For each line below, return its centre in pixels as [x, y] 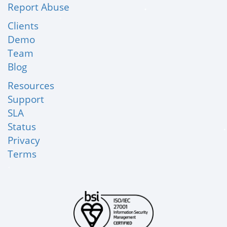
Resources [31, 85]
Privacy [24, 140]
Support [26, 99]
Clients [23, 26]
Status [22, 126]
